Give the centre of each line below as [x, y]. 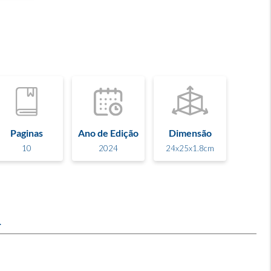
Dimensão [190, 132]
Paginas [27, 132]
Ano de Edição [108, 132]
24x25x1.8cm [190, 148]
